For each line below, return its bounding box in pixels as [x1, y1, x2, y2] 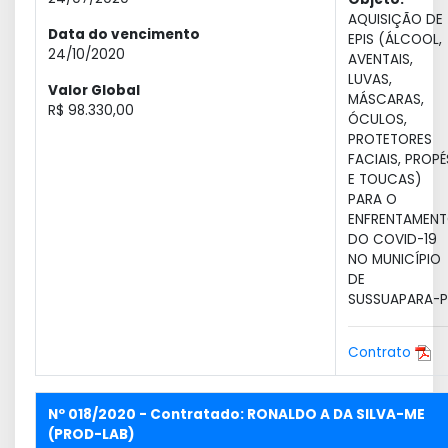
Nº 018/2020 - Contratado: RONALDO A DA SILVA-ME [48, 405, 425, 424]
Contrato [348, 343, 415, 362]
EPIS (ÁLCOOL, [348, 30, 442, 49]
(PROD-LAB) [48, 425, 135, 444]
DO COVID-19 [348, 230, 437, 249]
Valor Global [48, 81, 140, 100]
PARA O [348, 190, 397, 209]
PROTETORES [348, 130, 432, 149]
